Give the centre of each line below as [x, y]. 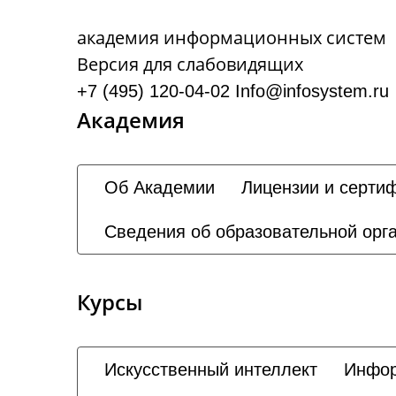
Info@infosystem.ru [312, 91]
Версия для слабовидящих [190, 64]
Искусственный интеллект [211, 369]
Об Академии [160, 187]
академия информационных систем [232, 38]
